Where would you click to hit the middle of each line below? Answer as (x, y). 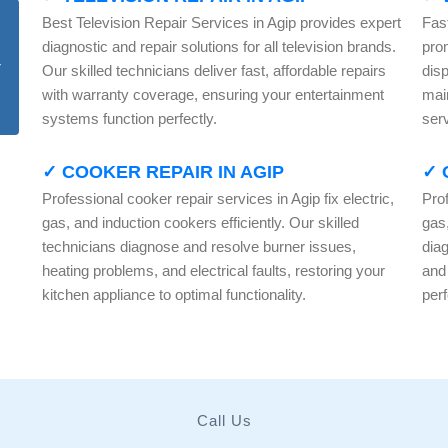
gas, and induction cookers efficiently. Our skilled (200, 222)
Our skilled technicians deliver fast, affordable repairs (213, 70)
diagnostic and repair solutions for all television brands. (218, 46)
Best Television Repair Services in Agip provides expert (221, 22)
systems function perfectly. (129, 118)
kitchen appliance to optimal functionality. (173, 294)
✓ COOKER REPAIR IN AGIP (162, 172)
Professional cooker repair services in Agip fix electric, (217, 198)
